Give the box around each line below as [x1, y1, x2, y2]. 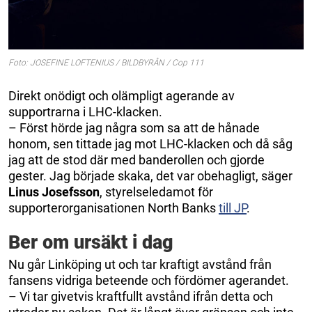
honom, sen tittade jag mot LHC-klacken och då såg [8, 136, 292, 151]
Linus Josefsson [8, 184, 100, 199]
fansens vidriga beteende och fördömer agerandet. [8, 272, 289, 288]
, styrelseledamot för [100, 184, 213, 199]
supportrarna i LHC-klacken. [8, 104, 162, 119]
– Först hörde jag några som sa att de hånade [8, 120, 260, 135]
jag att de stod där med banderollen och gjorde [8, 152, 265, 167]
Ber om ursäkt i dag [8, 231, 173, 253]
